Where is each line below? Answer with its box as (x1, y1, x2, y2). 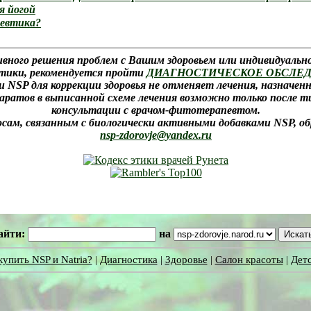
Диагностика (99, 254, 158, 265)
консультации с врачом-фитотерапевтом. (51, 104, 260, 116)
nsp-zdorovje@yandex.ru (100, 129, 212, 141)
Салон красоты (215, 254, 283, 265)
